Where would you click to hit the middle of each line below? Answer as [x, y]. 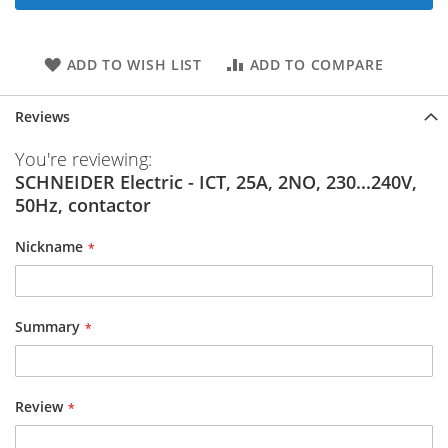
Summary [47, 326]
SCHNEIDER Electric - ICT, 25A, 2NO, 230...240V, [216, 181]
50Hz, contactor [83, 204]
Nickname [49, 246]
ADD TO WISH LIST [134, 64]
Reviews [42, 116]
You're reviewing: [83, 158]
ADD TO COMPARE [316, 64]
